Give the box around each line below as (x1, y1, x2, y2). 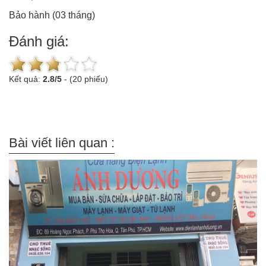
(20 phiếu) (69, 74, 108, 84)
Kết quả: (9, 74, 43, 84)
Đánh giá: (9, 33, 69, 49)
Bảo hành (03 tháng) (9, 10, 95, 20)
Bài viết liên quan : (9, 135, 115, 150)
